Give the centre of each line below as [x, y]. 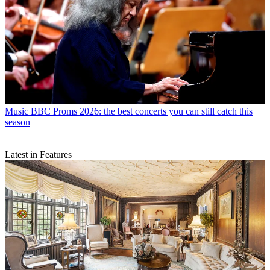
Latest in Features [38, 155]
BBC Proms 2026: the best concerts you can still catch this [142, 111]
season [17, 122]
